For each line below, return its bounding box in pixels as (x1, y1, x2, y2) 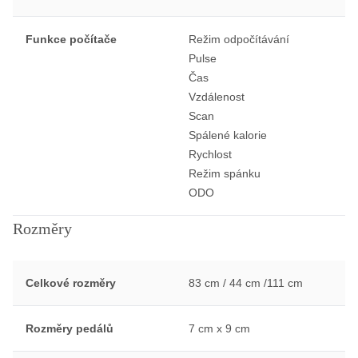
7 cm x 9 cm (188, 321, 250, 335)
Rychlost (188, 147, 232, 161)
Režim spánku (188, 166, 261, 180)
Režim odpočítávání (188, 32, 289, 46)
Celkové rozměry (26, 276, 116, 289)
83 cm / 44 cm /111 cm (188, 276, 303, 289)
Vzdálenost (188, 89, 245, 103)
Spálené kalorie (188, 128, 267, 141)
